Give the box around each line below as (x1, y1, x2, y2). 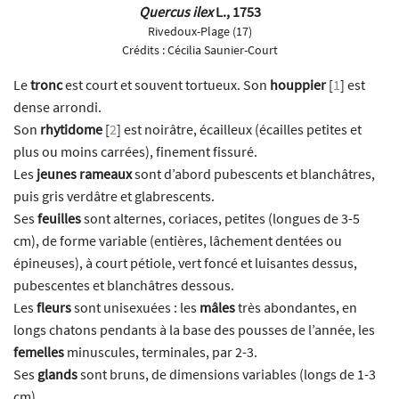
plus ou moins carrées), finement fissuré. (13, 142, 257, 160)
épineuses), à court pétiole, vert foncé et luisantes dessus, (13, 253, 357, 272)
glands (37, 364, 77, 383)
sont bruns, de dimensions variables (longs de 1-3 (77, 364, 376, 383)
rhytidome (40, 119, 102, 138)
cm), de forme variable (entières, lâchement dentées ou (13, 231, 342, 249)
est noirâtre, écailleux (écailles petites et (121, 119, 362, 138)
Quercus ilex (138, 2, 213, 20)
